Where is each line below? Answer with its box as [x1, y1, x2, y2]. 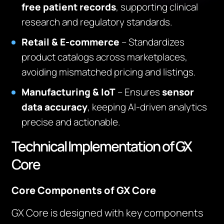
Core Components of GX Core [11, 183, 156, 197]
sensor [162, 85, 194, 98]
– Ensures [115, 85, 162, 98]
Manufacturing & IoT [21, 85, 116, 98]
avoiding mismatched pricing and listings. [21, 65, 196, 78]
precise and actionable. [21, 115, 121, 128]
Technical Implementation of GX [11, 136, 192, 155]
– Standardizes [119, 35, 185, 48]
